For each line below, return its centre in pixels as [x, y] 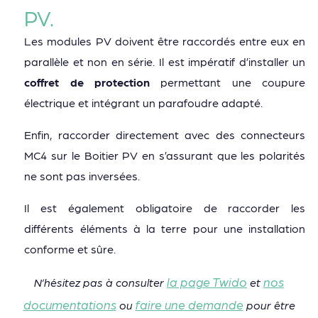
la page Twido [207, 282]
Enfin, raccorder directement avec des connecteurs [165, 135]
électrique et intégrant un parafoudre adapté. [144, 103]
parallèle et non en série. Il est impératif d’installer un [165, 62]
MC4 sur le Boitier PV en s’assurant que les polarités [165, 155]
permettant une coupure [228, 82]
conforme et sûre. [70, 249]
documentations [70, 305]
